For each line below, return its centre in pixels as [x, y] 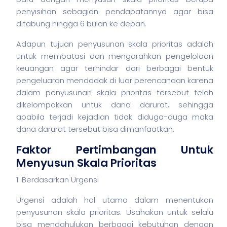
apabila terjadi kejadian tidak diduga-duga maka [115, 117]
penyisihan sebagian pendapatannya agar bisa [115, 11]
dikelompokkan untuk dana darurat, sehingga [115, 105]
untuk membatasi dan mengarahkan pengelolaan [115, 56]
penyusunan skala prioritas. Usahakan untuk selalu [115, 212]
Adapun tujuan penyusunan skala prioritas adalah [115, 44]
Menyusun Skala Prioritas [86, 163]
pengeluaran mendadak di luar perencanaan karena [115, 80]
